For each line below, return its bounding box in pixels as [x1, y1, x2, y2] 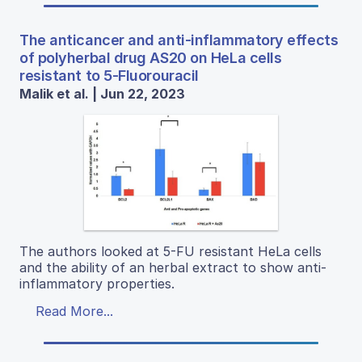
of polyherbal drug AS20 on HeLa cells [19, 48, 282, 66]
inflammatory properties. [19, 275, 175, 292]
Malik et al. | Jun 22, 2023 [19, 85, 185, 102]
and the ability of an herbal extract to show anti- [19, 259, 326, 276]
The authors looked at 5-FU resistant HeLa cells [19, 242, 322, 259]
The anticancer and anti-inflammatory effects [19, 31, 339, 48]
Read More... [36, 302, 113, 319]
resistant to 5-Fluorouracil [19, 66, 199, 84]
